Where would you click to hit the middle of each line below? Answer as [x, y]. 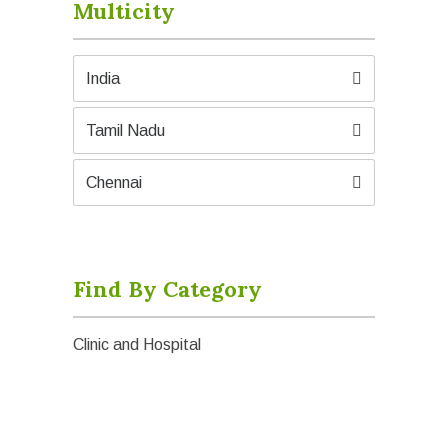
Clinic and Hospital [137, 344]
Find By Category [168, 289]
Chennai [114, 182]
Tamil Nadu [126, 130]
